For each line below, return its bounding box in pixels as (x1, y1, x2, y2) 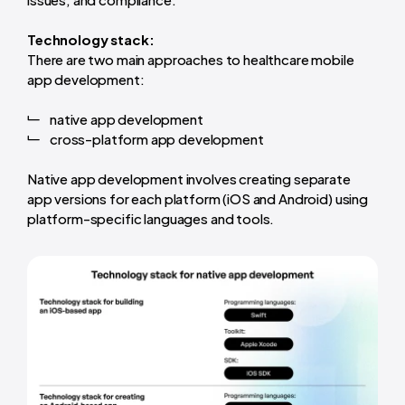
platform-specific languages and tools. (27, 210, 275, 228)
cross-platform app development (50, 130, 264, 148)
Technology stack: (27, 31, 155, 49)
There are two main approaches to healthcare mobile (27, 51, 354, 69)
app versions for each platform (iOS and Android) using (27, 190, 368, 208)
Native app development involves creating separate (27, 170, 351, 188)
